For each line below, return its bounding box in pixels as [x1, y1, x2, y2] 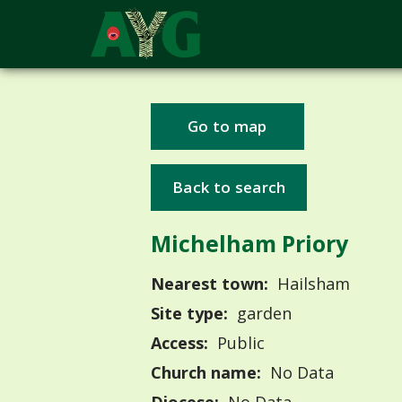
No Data [265, 362, 334, 384]
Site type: [151, 302, 228, 325]
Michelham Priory [151, 227, 348, 258]
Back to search [172, 176, 286, 197]
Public [212, 332, 265, 354]
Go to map [187, 116, 267, 137]
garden [232, 302, 292, 325]
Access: [151, 332, 208, 354]
